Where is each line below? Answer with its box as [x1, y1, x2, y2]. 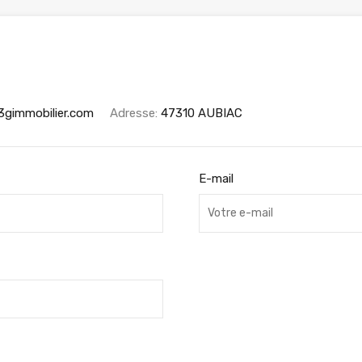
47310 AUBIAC [161, 105, 242, 120]
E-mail [198, 170, 234, 186]
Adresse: [110, 105, 161, 120]
